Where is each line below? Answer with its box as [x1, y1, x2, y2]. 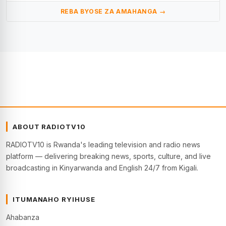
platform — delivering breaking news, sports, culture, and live [6, 151, 211, 160]
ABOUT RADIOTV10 [13, 122, 86, 131]
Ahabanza [6, 212, 39, 221]
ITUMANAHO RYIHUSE [13, 195, 95, 203]
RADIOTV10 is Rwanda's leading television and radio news [6, 140, 200, 149]
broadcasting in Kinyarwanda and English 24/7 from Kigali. [6, 163, 198, 172]
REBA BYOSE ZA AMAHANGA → [60, 7, 166, 15]
